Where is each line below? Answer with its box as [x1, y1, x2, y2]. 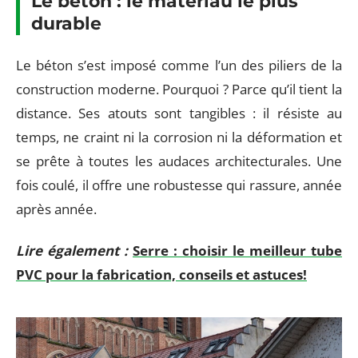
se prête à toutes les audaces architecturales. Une [16, 151, 342, 170]
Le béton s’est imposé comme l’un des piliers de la [16, 55, 342, 74]
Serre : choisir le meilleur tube [133, 241, 342, 260]
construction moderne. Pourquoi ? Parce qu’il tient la [16, 79, 342, 98]
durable [31, 13, 101, 34]
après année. [16, 199, 97, 218]
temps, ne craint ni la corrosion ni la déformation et [16, 127, 342, 146]
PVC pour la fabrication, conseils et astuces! [16, 265, 307, 284]
